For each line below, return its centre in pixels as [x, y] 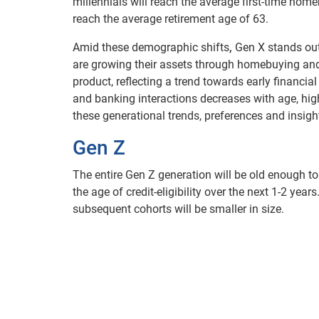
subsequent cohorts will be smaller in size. [178, 209]
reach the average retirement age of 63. [171, 19]
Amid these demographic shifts [151, 47]
